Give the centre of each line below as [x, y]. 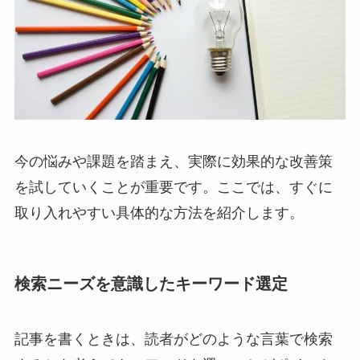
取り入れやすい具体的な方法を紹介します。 [159, 213]
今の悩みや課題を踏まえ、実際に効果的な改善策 [173, 161]
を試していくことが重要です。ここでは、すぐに [173, 187]
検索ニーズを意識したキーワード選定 [151, 284]
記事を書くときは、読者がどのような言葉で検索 [173, 340]
